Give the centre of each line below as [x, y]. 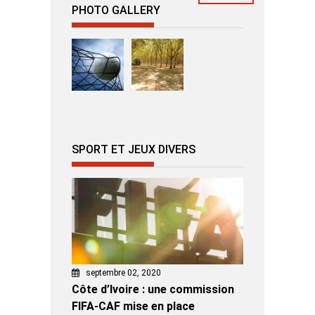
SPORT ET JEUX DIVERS [134, 149]
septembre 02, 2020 [123, 272]
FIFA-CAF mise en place [133, 306]
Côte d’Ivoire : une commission [153, 289]
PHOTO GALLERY [116, 10]
